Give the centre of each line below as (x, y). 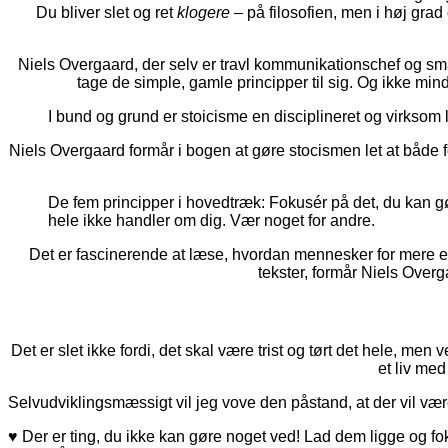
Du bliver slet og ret (106, 13)
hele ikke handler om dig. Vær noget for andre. (211, 221)
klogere (203, 13)
